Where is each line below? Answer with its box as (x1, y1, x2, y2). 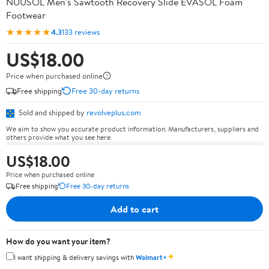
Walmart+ (136, 252, 167, 262)
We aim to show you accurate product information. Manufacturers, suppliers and (6, 123, 259, 134)
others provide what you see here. (6, 131, 112, 142)
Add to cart (110, 202, 159, 216)
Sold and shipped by (17, 107, 86, 118)
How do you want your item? (6, 235, 110, 247)
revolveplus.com (86, 107, 141, 118)
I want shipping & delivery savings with (14, 252, 136, 262)
